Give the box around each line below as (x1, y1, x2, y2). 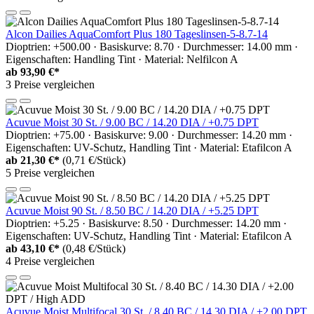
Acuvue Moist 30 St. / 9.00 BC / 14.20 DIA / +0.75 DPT (6, 116, 259, 128)
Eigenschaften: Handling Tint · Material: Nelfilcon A (6, 53, 238, 65)
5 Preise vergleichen (6, 166, 95, 179)
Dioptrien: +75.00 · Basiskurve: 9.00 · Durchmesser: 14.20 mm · (6, 128, 292, 141)
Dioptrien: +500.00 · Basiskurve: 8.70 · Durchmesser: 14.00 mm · (6, 40, 298, 53)
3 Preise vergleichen (6, 78, 95, 90)
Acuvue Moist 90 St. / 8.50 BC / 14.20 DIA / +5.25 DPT (6, 204, 259, 217)
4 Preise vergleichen (6, 254, 95, 267)
